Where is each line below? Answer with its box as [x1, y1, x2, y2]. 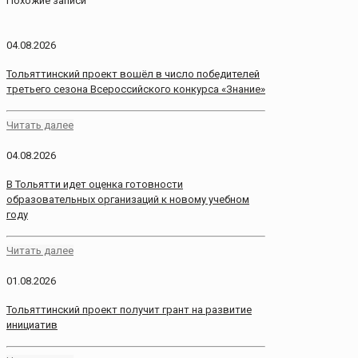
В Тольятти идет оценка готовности [6, 177, 183, 190]
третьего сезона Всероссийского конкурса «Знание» [6, 82, 265, 95]
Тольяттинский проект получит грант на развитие [6, 304, 252, 316]
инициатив [6, 319, 58, 332]
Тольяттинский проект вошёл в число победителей [6, 67, 260, 80]
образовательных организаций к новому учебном [6, 193, 249, 205]
